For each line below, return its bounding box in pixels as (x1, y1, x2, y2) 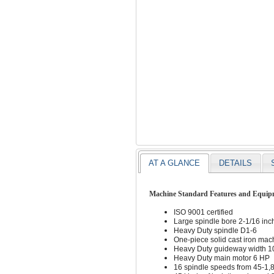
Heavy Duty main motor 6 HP (174, 253, 270, 262)
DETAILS (219, 158, 253, 168)
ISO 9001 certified (174, 207, 234, 217)
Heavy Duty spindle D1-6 (174, 226, 257, 235)
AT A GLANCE (149, 158, 201, 168)
